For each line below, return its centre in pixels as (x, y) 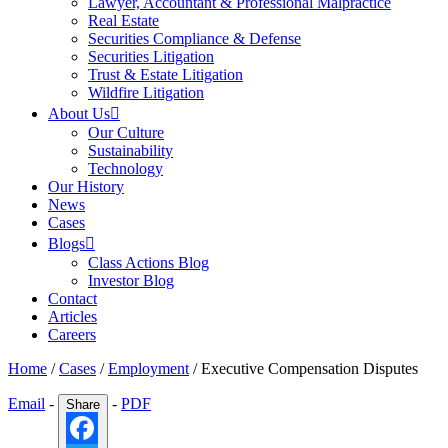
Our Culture (126, 132)
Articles (72, 316)
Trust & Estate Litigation (165, 74)
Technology (125, 168)
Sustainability (130, 150)
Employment (148, 368)
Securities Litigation (151, 56)
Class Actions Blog (148, 262)
